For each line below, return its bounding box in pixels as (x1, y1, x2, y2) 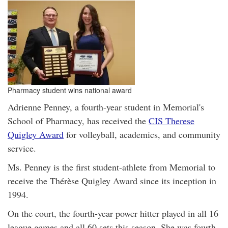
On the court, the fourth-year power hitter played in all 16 (8, 207, 218, 219)
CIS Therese (149, 115, 194, 127)
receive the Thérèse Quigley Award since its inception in (8, 175, 216, 187)
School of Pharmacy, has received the (8, 115, 149, 127)
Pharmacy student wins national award (8, 85, 132, 95)
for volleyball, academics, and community (64, 128, 220, 140)
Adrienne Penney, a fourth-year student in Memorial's (8, 101, 204, 113)
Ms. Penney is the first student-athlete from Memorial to (8, 161, 215, 173)
